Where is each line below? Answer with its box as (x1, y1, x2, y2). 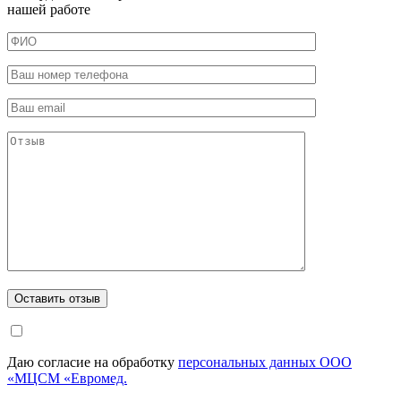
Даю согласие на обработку (7, 354, 178, 370)
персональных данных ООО (178, 354, 352, 370)
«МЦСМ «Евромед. (7, 370, 127, 386)
